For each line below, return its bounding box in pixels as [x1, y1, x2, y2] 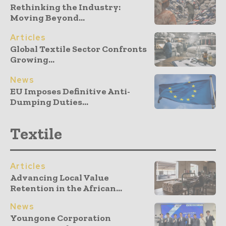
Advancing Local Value [10, 172, 109, 184]
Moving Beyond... [10, 12, 85, 23]
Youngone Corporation [10, 212, 111, 224]
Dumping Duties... [10, 96, 88, 107]
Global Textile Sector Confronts [10, 43, 147, 55]
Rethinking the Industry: [10, 1, 121, 13]
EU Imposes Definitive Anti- [10, 85, 130, 97]
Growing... [10, 54, 54, 66]
